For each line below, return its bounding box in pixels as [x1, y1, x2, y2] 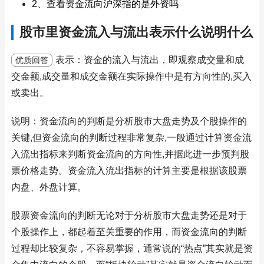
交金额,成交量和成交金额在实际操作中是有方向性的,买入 [11, 71, 252, 81]
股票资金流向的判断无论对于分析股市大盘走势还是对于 [11, 210, 247, 220]
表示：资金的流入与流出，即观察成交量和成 [55, 55, 244, 65]
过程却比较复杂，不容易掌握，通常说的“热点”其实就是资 [11, 243, 253, 253]
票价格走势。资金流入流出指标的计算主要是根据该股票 [11, 166, 247, 176]
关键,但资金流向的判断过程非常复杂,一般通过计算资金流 [11, 133, 252, 143]
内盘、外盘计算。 [11, 182, 87, 192]
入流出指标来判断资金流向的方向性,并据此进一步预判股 [11, 149, 249, 159]
